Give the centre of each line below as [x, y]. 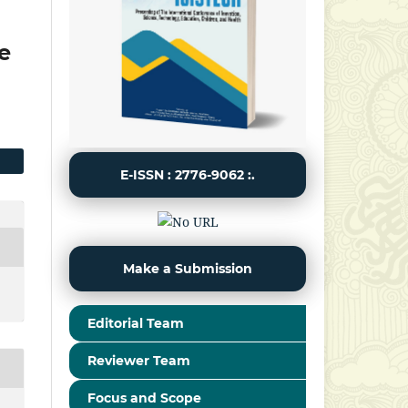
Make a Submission [188, 268]
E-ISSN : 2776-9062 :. [188, 174]
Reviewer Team [139, 360]
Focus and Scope [145, 398]
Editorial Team [136, 323]
